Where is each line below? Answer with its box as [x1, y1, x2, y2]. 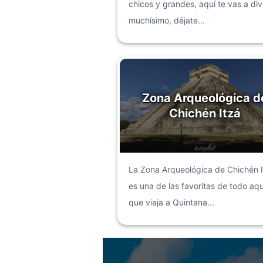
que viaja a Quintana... [128, 197, 214, 207]
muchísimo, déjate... [128, 15, 205, 25]
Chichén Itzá [169, 106, 241, 120]
